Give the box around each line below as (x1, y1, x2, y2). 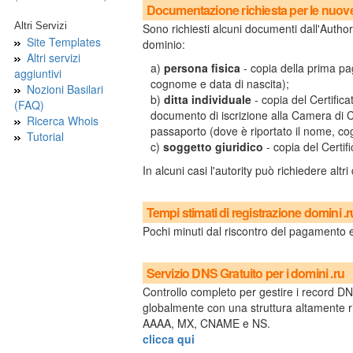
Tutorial (26, 128, 64, 144)
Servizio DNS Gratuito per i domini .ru (146, 264, 345, 282)
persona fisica (163, 60, 240, 76)
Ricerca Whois (26, 113, 98, 128)
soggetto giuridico (162, 139, 263, 154)
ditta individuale (163, 91, 251, 107)
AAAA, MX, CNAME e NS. (142, 315, 270, 331)
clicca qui (142, 331, 195, 347)
